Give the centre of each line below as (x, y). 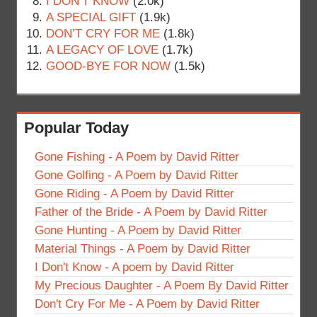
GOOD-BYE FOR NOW (108, 66)
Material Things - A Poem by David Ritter (143, 248)
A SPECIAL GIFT (91, 17)
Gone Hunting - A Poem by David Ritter (138, 230)
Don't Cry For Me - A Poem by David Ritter (147, 304)
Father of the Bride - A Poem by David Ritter (151, 212)
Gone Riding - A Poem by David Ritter (134, 193)
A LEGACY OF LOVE (102, 50)
